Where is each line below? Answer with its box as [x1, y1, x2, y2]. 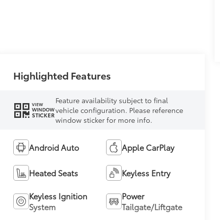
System [28, 200, 55, 212]
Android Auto [28, 141, 79, 153]
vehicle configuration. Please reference [55, 105, 183, 115]
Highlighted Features [13, 68, 111, 82]
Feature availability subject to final [55, 95, 168, 105]
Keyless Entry [121, 166, 170, 178]
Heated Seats [28, 166, 78, 178]
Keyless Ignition [28, 190, 87, 201]
